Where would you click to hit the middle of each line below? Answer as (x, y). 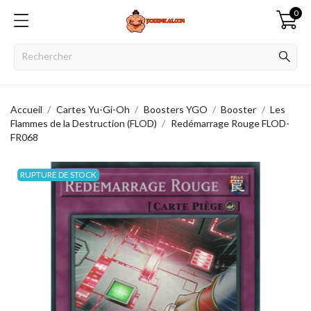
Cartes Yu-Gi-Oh (93, 109)
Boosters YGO (175, 109)
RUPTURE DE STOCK (58, 175)
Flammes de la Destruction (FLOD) (84, 123)
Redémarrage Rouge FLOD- (230, 123)
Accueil (26, 109)
